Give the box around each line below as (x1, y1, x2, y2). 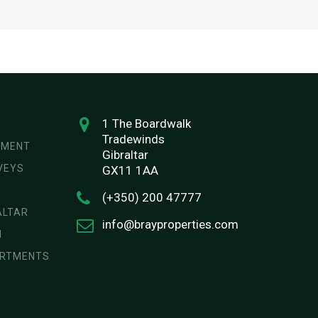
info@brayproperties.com (102, 216, 238, 231)
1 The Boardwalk (102, 116, 191, 131)
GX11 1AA (102, 163, 158, 177)
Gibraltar (102, 147, 148, 162)
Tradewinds (102, 131, 165, 146)
